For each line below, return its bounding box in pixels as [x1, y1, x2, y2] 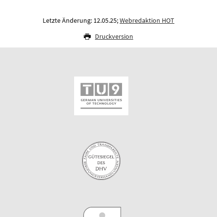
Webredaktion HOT [120, 16, 174, 25]
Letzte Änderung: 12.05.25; [43, 16, 120, 25]
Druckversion [95, 32, 133, 41]
